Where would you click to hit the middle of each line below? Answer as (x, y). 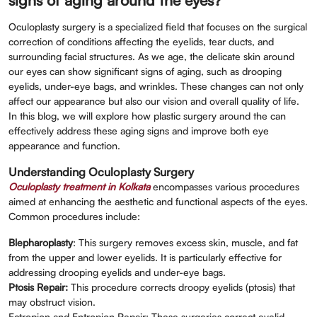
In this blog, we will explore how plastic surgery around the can (147, 116)
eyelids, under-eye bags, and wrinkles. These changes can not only (156, 86)
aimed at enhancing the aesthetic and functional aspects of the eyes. (158, 201)
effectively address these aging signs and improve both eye (139, 131)
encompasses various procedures (226, 186)
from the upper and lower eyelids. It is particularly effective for (145, 257)
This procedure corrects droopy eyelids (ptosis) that (181, 287)
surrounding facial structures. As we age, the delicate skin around (151, 56)
